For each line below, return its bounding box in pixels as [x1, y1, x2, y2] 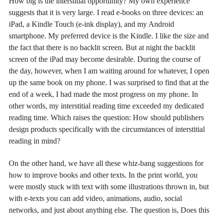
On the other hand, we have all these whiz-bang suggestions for [9, 159, 203, 168]
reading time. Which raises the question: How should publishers [9, 113, 204, 122]
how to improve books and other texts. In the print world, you [9, 171, 198, 180]
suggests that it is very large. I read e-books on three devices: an [9, 8, 203, 17]
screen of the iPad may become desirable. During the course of [9, 54, 200, 63]
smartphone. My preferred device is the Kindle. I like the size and [9, 31, 209, 40]
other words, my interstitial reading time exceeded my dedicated [9, 101, 204, 110]
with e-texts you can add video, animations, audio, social [9, 194, 182, 203]
